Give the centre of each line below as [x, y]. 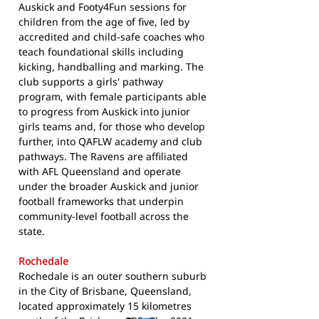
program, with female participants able [113, 97]
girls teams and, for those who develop [112, 127]
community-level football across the [104, 216]
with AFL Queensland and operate [100, 172]
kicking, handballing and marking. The [111, 67]
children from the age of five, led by [104, 22]
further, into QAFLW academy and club [110, 142]
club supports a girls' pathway [91, 82]
